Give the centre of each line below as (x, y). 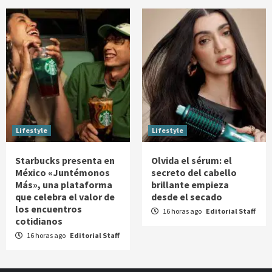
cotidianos (39, 221)
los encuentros (49, 209)
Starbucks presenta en (65, 161)
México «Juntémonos (63, 173)
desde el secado (187, 197)
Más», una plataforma (64, 185)
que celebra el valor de (65, 197)
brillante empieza (190, 185)
